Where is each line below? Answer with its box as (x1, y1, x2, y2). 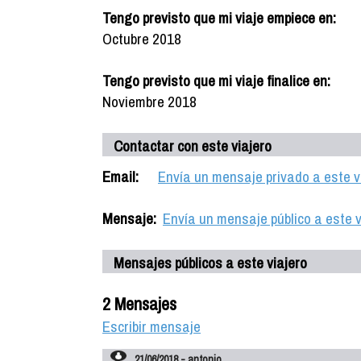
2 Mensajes (102, 292, 176, 316)
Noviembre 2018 (102, 91, 197, 112)
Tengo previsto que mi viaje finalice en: (102, 70, 330, 91)
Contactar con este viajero (114, 135, 272, 156)
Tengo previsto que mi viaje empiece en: (102, 7, 336, 28)
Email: (102, 166, 139, 187)
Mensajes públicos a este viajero (114, 252, 307, 273)
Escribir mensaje (102, 316, 201, 337)
